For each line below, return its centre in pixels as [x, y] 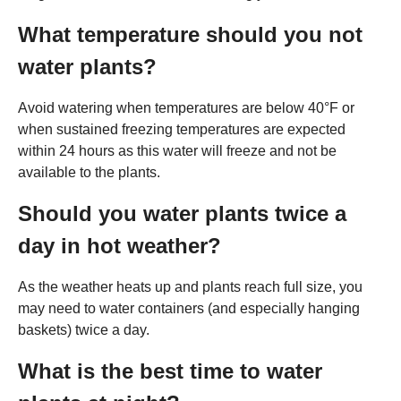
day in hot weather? [119, 245]
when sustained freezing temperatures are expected [182, 129]
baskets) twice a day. [84, 329]
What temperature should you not [190, 34]
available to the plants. [89, 172]
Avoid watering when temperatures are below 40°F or [186, 107]
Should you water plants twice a [182, 213]
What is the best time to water [170, 371]
